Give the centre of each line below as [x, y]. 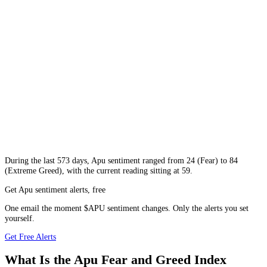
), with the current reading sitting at [120, 171]
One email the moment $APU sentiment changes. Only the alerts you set [127, 208]
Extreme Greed [33, 171]
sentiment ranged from [146, 161]
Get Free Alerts [30, 237]
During [18, 161]
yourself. [20, 218]
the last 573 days [59, 161]
